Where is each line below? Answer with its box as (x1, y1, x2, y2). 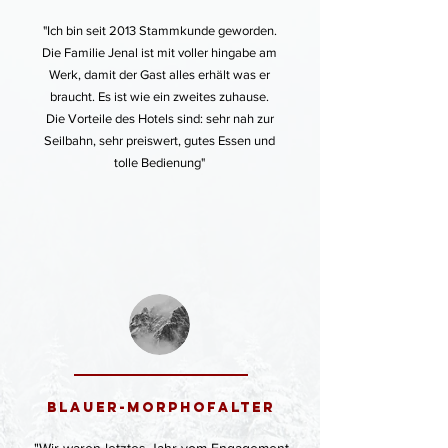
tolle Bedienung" (114, 155, 205, 170)
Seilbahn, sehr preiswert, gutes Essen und (44, 133, 275, 148)
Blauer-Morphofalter (47, 399, 275, 416)
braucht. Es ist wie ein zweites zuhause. (50, 89, 269, 104)
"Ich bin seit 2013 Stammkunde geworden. (42, 23, 277, 38)
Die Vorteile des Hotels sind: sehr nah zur (45, 111, 274, 126)
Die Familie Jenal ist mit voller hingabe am (42, 45, 277, 60)
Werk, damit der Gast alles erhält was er (49, 67, 270, 82)
